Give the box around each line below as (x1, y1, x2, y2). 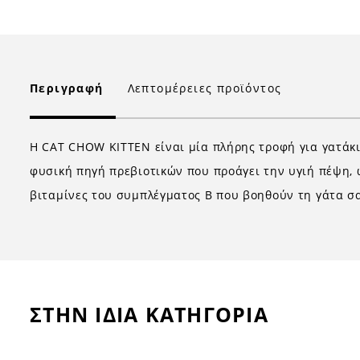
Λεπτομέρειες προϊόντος (127, 80, 282, 96)
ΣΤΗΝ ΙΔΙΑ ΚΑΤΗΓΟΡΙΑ (30, 301, 268, 328)
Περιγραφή (30, 80, 104, 96)
